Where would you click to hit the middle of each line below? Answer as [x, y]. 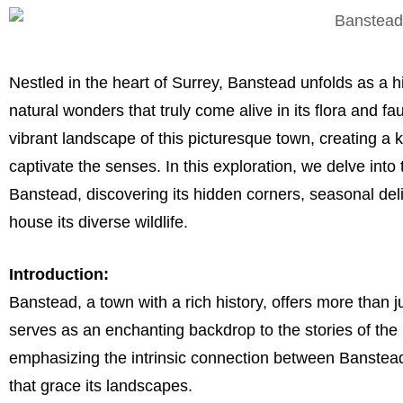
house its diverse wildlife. [99, 222]
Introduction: [59, 274]
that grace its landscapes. [101, 385]
